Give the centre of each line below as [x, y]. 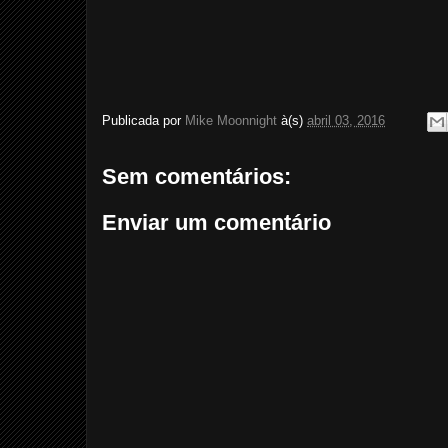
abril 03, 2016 [346, 121]
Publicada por [143, 121]
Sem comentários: [196, 176]
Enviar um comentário [216, 222]
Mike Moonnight [231, 121]
